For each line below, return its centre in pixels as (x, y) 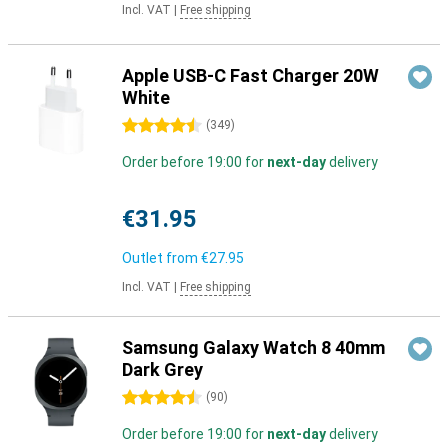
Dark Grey (162, 369)
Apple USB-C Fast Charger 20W (250, 75)
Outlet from (161, 258)
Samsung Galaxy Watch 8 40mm (253, 347)
